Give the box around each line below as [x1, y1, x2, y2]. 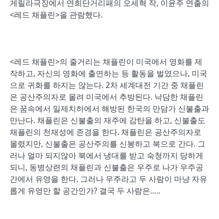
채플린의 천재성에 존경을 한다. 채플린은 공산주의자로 [10, 127, 201, 137]
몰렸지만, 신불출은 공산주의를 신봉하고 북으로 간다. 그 [10, 138, 205, 149]
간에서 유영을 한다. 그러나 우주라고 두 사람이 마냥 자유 [10, 174, 207, 184]
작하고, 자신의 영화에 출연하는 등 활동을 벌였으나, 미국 [10, 68, 207, 79]
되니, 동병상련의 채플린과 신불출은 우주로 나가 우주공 [10, 162, 203, 173]
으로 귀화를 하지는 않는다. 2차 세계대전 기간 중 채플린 [10, 80, 204, 90]
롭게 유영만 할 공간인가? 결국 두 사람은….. [10, 185, 160, 196]
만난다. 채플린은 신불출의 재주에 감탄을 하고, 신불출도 [10, 115, 205, 126]
